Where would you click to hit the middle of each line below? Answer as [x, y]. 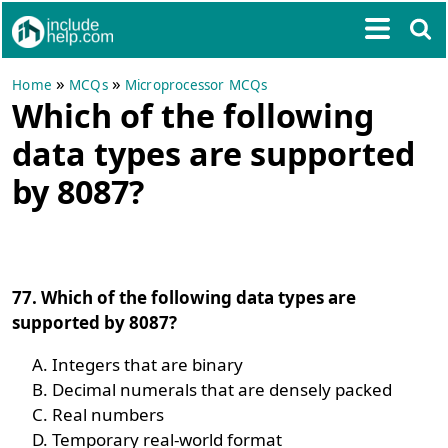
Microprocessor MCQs [196, 85]
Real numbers [108, 414]
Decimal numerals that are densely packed [222, 389]
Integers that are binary [148, 364]
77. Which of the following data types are [184, 297]
